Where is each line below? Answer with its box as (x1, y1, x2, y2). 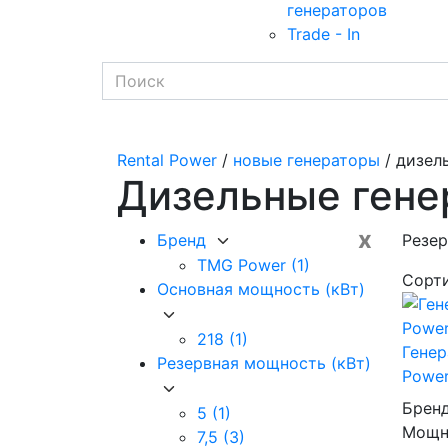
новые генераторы (233, 149, 380, 170)
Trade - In (287, 23, 360, 44)
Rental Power (117, 149, 217, 170)
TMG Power (197, 255, 291, 276)
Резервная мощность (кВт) (157, 353, 371, 374)
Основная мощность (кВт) (157, 279, 365, 300)
